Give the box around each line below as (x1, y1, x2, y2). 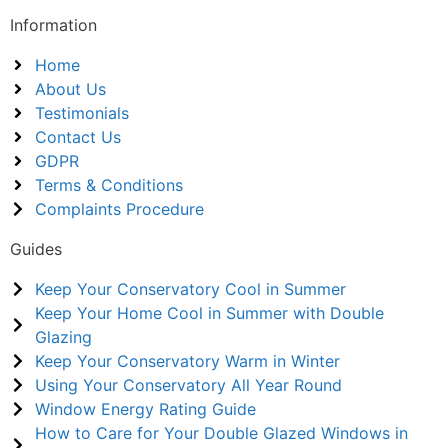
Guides (10, 239, 62, 259)
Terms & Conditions (35, 175, 183, 195)
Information (10, 15, 97, 35)
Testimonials (35, 103, 129, 123)
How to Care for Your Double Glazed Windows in (35, 423, 408, 443)
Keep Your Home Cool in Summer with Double (35, 303, 384, 323)
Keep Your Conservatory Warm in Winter (35, 351, 340, 371)
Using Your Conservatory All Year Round (35, 375, 342, 395)
